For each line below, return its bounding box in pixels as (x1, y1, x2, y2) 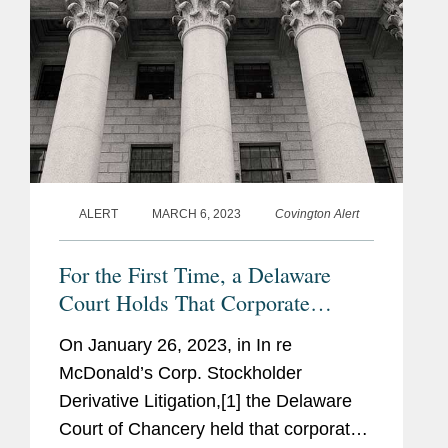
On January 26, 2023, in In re (59, 335, 292, 356)
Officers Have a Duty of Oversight (59, 316, 362, 346)
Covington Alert (275, 207, 359, 222)
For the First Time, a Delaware (59, 260, 331, 290)
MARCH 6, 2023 (152, 207, 241, 222)
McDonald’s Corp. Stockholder (59, 363, 302, 384)
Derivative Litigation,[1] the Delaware (59, 391, 352, 412)
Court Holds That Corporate (59, 288, 310, 318)
